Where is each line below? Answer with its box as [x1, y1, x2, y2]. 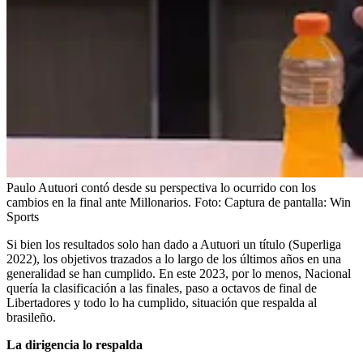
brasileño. [6, 310, 56, 324]
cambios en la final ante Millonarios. [6, 194, 191, 209]
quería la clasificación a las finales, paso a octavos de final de [6, 280, 317, 295]
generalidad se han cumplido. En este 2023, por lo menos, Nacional [6, 266, 351, 280]
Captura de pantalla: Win [224, 194, 351, 209]
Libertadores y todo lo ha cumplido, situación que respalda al [6, 295, 317, 310]
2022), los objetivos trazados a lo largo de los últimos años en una [6, 251, 341, 266]
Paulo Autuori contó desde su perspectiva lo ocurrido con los [6, 180, 316, 194]
